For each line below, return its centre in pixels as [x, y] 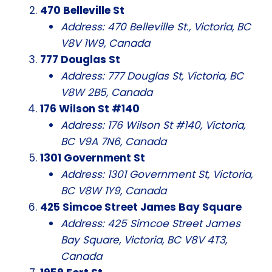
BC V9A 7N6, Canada [114, 141]
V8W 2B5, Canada [107, 92]
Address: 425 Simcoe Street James [151, 223]
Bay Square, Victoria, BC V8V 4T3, [144, 240]
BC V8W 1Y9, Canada [114, 190]
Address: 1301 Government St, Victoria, [157, 174]
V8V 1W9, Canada [105, 43]
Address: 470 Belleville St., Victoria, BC [156, 26]
